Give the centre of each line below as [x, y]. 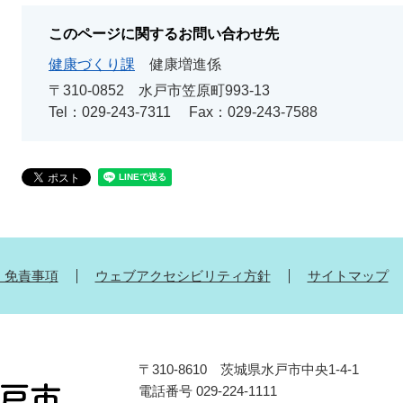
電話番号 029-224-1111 [208, 390]
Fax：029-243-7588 [253, 112]
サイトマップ [348, 275]
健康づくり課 [92, 64]
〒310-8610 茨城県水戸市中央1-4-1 [249, 369]
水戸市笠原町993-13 [204, 90]
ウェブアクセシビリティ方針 [183, 275]
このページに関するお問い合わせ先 [164, 33]
